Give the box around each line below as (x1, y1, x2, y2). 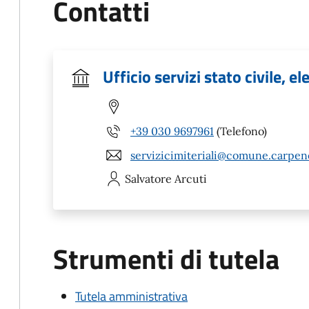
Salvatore (125, 172, 172, 186)
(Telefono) (214, 123, 267, 138)
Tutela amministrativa (75, 287, 188, 306)
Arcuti (175, 172, 207, 186)
